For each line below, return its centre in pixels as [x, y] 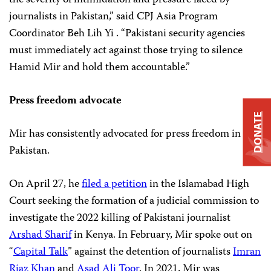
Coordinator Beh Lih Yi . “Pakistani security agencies [127, 34]
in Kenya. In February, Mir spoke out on [162, 235]
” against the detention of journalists [150, 252]
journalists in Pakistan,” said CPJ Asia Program [113, 17]
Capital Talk [41, 252]
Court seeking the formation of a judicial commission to [134, 201]
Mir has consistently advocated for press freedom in [125, 134]
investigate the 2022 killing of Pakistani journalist [120, 218]
